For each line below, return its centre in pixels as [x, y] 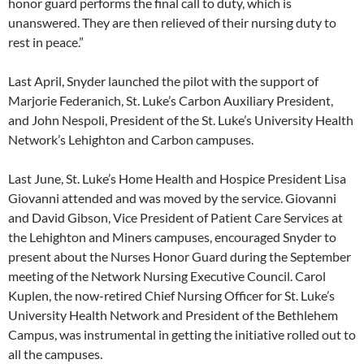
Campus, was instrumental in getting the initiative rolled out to [182, 335]
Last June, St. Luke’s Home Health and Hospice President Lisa [177, 179]
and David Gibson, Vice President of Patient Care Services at [175, 218]
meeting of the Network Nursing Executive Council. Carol [167, 276]
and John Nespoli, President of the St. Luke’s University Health [181, 120]
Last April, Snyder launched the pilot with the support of [163, 81]
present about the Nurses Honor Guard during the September [180, 257]
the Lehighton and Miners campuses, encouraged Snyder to [172, 237]
